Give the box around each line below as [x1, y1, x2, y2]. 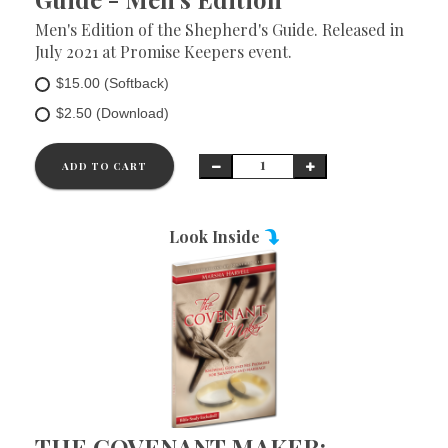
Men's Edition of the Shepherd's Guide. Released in [35, 19, 404, 40]
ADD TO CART [62, 159, 147, 173]
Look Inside [168, 226, 264, 247]
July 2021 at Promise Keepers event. [35, 41, 292, 62]
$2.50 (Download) [56, 105, 169, 121]
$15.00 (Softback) [56, 75, 169, 91]
